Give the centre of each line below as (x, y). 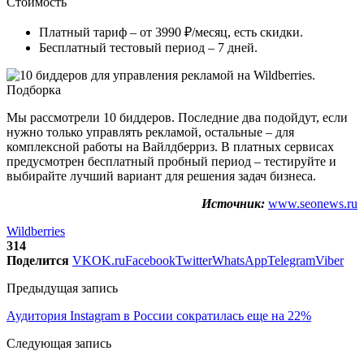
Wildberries (36, 231)
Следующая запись (59, 343)
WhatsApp (240, 260)
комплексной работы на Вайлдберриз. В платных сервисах (170, 146)
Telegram (291, 260)
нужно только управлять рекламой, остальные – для (150, 132)
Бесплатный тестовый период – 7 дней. (148, 47)
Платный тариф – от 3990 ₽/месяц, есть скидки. (173, 32)
